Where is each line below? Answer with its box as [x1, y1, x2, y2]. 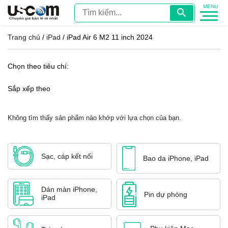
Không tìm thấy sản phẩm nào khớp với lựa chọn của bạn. [8, 113, 181, 122]
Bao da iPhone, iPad [143, 154, 209, 162]
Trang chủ [8, 33, 40, 41]
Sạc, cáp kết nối [41, 152, 93, 160]
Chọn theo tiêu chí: [8, 62, 69, 70]
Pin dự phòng [144, 190, 187, 198]
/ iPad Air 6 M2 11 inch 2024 [61, 33, 153, 41]
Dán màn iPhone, [41, 185, 97, 194]
